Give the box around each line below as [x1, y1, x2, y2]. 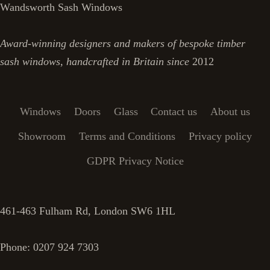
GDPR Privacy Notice [86, 154, 184, 167]
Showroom [18, 130, 66, 142]
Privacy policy [188, 130, 252, 142]
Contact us [151, 105, 198, 118]
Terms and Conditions [79, 130, 175, 142]
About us [210, 105, 250, 118]
